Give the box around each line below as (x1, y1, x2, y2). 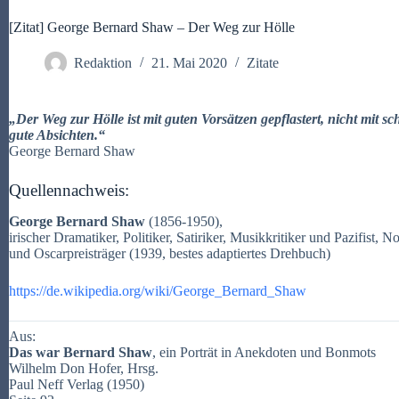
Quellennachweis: (9, 181, 129, 199)
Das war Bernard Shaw (9, 344, 152, 360)
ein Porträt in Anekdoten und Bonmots (159, 344, 376, 360)
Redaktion (74, 55, 132, 71)
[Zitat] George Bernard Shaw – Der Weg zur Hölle (9, 20, 295, 35)
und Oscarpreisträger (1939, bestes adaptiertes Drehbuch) (9, 245, 330, 261)
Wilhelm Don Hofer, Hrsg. (9, 360, 159, 376)
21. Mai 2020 (151, 55, 227, 71)
